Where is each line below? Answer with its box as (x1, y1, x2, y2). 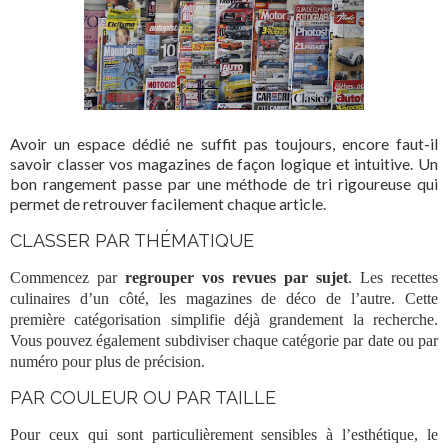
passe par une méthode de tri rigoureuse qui (116, 173, 439, 193)
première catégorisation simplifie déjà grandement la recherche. (10, 310, 438, 328)
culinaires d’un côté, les (10, 289, 186, 307)
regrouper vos (125, 268, 232, 286)
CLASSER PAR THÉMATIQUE (10, 229, 254, 251)
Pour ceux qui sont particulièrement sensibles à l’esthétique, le (10, 426, 438, 444)
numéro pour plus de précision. (10, 352, 205, 370)
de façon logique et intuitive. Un (211, 153, 439, 173)
